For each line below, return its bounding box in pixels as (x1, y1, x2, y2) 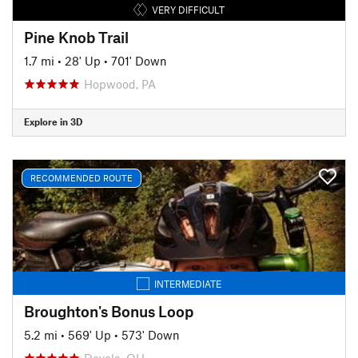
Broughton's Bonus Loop (24, 301, 193, 320)
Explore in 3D (24, 116, 82, 127)
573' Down (121, 327, 180, 342)
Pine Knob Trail (24, 27, 129, 46)
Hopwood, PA (84, 76, 156, 91)
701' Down (111, 53, 167, 68)
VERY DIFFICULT (151, 3, 225, 15)
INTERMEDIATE (154, 277, 221, 289)
